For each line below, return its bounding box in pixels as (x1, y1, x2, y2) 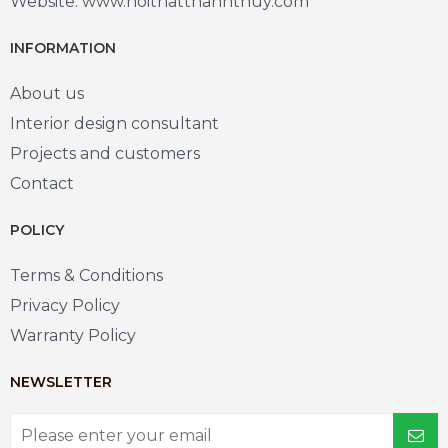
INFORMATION (10, 39, 116, 57)
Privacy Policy (10, 296, 120, 315)
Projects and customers (10, 144, 200, 163)
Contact (10, 174, 74, 193)
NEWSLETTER (10, 373, 112, 391)
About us (10, 84, 84, 103)
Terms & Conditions (10, 266, 163, 285)
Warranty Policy (10, 326, 136, 345)
